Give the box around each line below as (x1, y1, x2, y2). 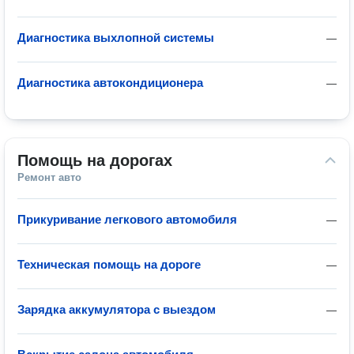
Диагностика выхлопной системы (17, 31, 214, 44)
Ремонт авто (17, 171, 81, 183)
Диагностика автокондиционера (17, 76, 203, 89)
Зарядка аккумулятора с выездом (17, 303, 216, 316)
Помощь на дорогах (17, 152, 172, 169)
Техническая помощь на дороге (17, 258, 201, 271)
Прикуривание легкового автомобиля (17, 213, 237, 226)
